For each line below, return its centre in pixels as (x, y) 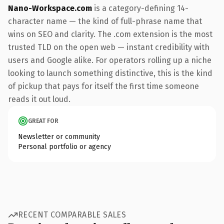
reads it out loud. (39, 99)
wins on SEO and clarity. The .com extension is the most (110, 34)
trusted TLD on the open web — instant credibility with (109, 47)
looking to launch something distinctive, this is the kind (110, 73)
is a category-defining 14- (140, 8)
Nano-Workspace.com (50, 8)
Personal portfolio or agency (64, 146)
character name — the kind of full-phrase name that (105, 21)
